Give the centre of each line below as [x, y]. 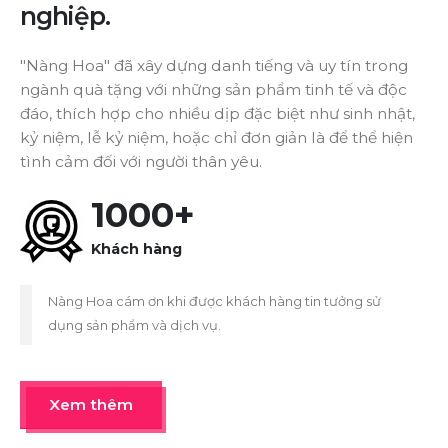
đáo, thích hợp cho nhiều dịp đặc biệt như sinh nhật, [217, 114]
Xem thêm [91, 404]
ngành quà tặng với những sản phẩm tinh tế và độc [213, 90]
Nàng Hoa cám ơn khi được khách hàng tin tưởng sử [214, 301]
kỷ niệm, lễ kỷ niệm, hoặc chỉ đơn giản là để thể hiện [216, 138]
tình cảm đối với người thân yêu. [141, 162]
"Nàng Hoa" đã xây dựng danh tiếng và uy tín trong [214, 66]
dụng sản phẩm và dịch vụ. [134, 325]
